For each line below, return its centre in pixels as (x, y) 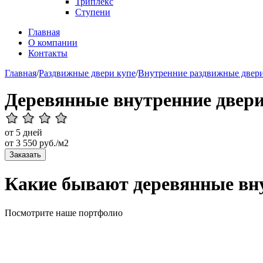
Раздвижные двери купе (87, 73)
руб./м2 (53, 143)
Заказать (25, 155)
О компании (53, 43)
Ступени (93, 12)
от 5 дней (23, 132)
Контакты (48, 53)
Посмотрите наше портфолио (64, 213)
